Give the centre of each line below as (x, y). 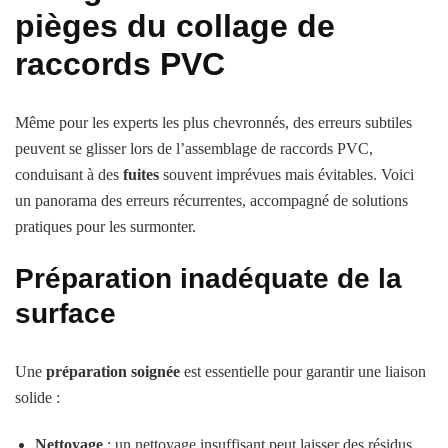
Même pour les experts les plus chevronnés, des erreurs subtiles (213, 122)
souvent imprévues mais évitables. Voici (286, 174)
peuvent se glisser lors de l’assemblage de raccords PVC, (194, 148)
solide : (37, 397)
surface (65, 313)
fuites (141, 174)
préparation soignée (113, 371)
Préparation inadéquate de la (208, 278)
